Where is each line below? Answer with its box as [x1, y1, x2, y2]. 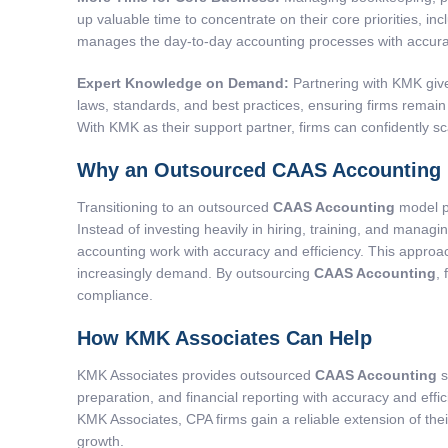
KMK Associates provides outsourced [77, 367, 315, 384]
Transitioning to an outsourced [77, 199, 273, 216]
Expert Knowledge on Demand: [77, 75, 289, 92]
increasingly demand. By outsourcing [77, 265, 314, 282]
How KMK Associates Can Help [77, 327, 372, 350]
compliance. [77, 287, 153, 304]
